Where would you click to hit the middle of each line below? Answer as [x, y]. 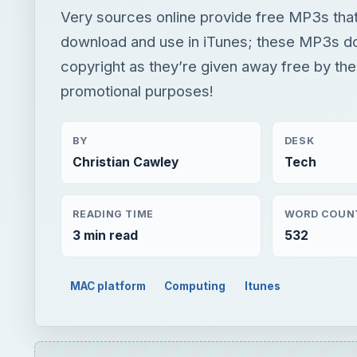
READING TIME [113, 214]
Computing [195, 286]
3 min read [106, 235]
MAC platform [108, 286]
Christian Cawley [126, 163]
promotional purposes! [137, 90]
